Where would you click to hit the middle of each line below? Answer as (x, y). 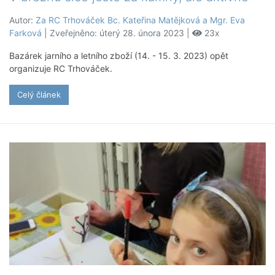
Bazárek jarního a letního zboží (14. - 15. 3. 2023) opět (119, 56)
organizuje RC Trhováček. (61, 69)
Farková (25, 33)
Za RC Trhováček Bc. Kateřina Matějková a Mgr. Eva (140, 20)
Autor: (22, 20)
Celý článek (39, 95)
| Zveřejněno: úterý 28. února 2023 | (117, 33)
